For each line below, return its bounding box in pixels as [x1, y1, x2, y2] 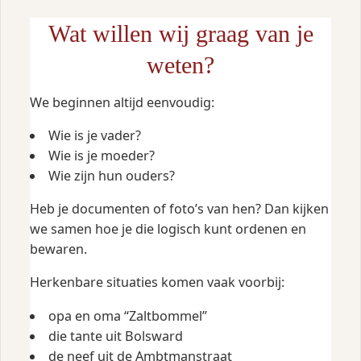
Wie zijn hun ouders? [48, 167, 175, 185]
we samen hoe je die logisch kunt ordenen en [29, 220, 306, 239]
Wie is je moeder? [48, 147, 155, 165]
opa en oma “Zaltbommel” [48, 306, 207, 325]
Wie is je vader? [48, 127, 141, 145]
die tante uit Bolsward [48, 326, 183, 345]
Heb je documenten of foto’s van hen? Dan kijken [29, 200, 329, 218]
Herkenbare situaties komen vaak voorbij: [29, 273, 284, 292]
